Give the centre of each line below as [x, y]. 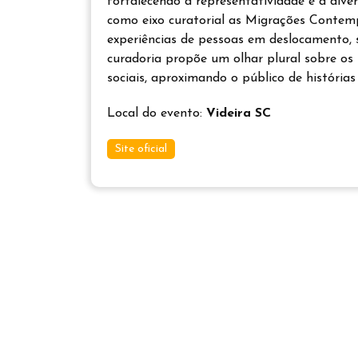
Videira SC [239, 113]
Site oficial [141, 149]
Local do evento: [157, 113]
